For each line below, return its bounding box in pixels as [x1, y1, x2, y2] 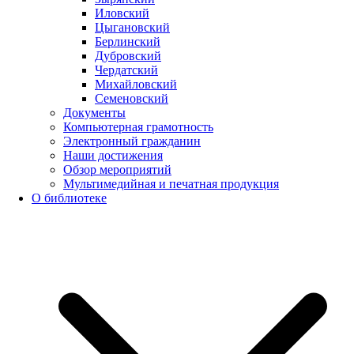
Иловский [95, 6, 149, 20]
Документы [63, 106, 126, 119]
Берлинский [95, 35, 160, 48]
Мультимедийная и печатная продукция [63, 177, 279, 190]
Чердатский [95, 63, 158, 77]
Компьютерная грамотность [63, 120, 213, 134]
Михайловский [95, 77, 177, 91]
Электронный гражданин [63, 134, 201, 148]
